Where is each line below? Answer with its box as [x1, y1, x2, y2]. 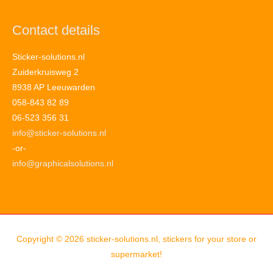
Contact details [12, 22, 100, 38]
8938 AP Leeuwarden [12, 83, 95, 93]
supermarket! [111, 249, 162, 259]
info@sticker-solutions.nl [12, 129, 106, 138]
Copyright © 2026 [16, 234, 87, 244]
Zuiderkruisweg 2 [12, 68, 79, 77]
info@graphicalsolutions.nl [12, 159, 113, 169]
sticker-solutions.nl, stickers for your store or [87, 234, 257, 244]
